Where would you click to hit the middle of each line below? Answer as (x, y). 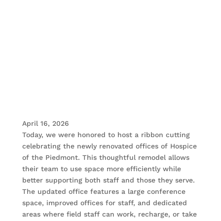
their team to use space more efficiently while (101, 169)
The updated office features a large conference (104, 192)
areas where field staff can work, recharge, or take (109, 214)
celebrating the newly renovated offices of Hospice (109, 146)
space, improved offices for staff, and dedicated (104, 203)
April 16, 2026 (45, 124)
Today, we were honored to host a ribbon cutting (106, 135)
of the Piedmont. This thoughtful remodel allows (106, 158)
